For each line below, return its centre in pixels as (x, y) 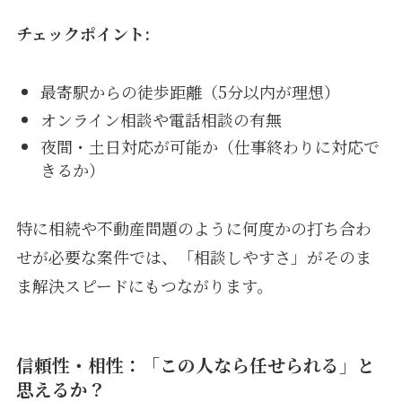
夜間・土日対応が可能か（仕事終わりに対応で (210, 147)
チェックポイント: (83, 34)
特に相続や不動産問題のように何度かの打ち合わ (193, 228)
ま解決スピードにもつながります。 (144, 286)
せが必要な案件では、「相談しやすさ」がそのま (193, 257)
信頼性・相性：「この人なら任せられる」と (195, 365)
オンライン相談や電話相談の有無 (161, 119)
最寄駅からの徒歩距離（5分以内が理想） (190, 92)
